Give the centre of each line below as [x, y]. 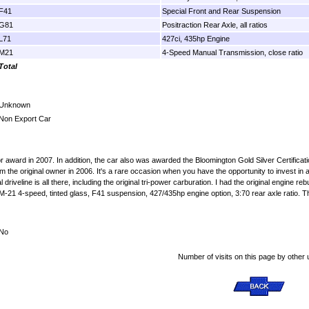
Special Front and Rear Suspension [221, 11]
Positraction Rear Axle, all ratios [215, 24]
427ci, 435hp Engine [196, 38]
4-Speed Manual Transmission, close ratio [232, 52]
